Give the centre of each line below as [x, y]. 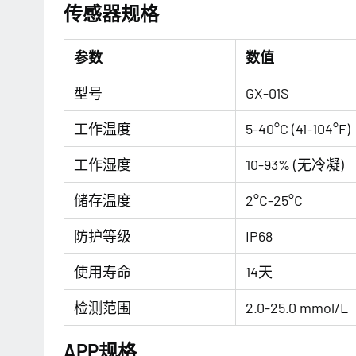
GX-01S [267, 93]
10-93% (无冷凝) [295, 164]
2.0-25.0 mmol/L [297, 308]
